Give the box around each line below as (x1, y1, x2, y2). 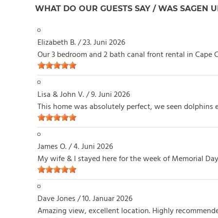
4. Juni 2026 (73, 140, 113, 153)
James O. (37, 140, 67, 153)
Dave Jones (37, 192, 75, 205)
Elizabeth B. (37, 36, 76, 49)
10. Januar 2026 (82, 192, 132, 205)
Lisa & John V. (37, 88, 84, 101)
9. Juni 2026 (91, 88, 130, 101)
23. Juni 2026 (82, 36, 125, 49)
